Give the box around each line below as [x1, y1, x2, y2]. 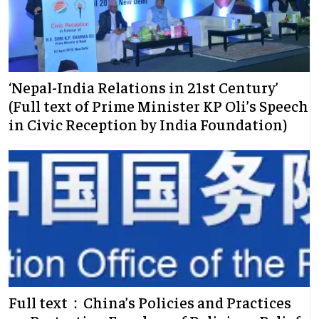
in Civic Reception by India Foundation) [9, 114, 304, 135]
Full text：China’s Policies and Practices [9, 292, 291, 313]
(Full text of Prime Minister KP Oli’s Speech [9, 95, 308, 116]
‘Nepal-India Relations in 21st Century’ [9, 77, 278, 98]
